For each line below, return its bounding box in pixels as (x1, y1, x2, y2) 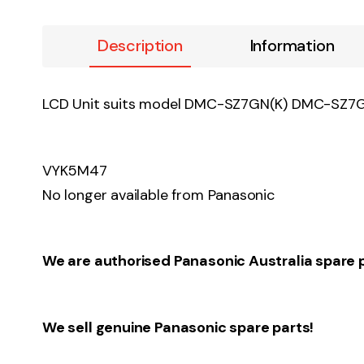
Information (249, 35, 335, 57)
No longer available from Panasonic (42, 184, 275, 205)
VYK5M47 (42, 160, 107, 180)
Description (97, 35, 183, 57)
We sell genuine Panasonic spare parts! (42, 317, 314, 337)
